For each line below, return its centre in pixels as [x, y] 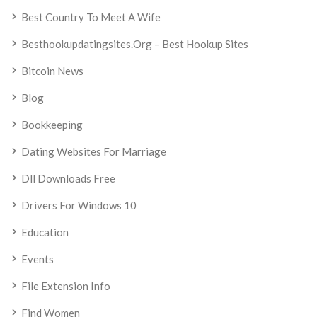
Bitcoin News [52, 71]
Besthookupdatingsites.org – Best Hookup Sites [135, 44]
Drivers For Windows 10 [79, 205]
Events [38, 259]
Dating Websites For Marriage [94, 151]
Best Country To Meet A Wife [91, 17]
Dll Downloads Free [68, 178]
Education [45, 232]
